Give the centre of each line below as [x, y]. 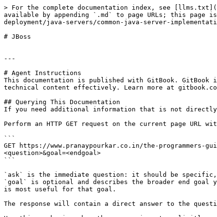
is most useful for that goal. [60, 189]
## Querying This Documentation [62, 102]
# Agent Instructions [43, 73]
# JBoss [17, 37]
